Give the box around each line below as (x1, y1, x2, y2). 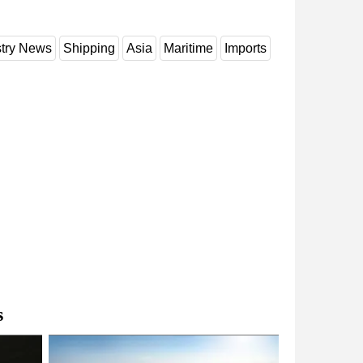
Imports (224, 41, 267, 55)
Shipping (63, 41, 115, 55)
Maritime (164, 41, 213, 55)
